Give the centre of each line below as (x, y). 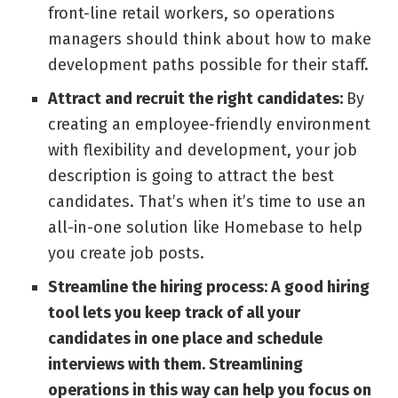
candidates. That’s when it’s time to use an (207, 202)
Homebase (263, 228)
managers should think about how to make (209, 40)
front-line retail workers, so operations (191, 14)
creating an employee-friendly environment (209, 125)
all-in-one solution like (135, 228)
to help (333, 228)
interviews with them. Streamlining (175, 365)
